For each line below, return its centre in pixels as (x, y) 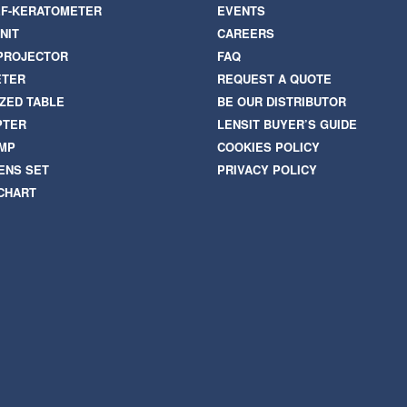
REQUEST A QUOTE (274, 79)
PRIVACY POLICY (267, 170)
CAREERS (246, 34)
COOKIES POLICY (268, 147)
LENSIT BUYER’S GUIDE (287, 124)
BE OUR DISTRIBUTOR (282, 102)
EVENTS (241, 11)
